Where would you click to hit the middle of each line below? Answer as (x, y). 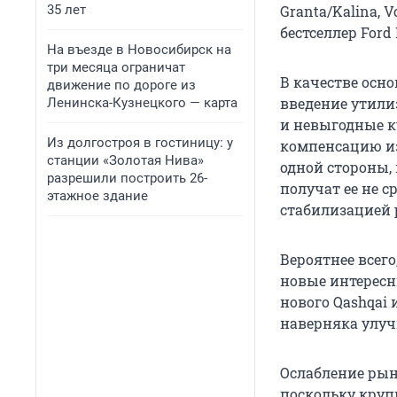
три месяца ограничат (116, 67)
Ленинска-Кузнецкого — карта (142, 103)
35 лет (66, 10)
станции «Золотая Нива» (125, 160)
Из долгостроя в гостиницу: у (140, 143)
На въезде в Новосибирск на (139, 50)
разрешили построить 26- (127, 178)
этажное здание (97, 196)
